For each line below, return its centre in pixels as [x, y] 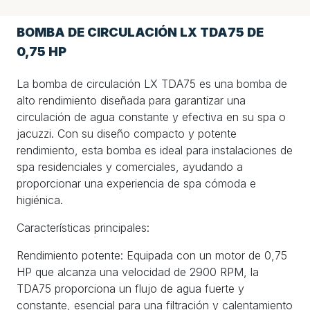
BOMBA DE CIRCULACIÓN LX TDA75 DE [140, 32]
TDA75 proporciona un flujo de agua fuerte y [130, 288]
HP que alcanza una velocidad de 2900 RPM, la [138, 272]
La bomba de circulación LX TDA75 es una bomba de [152, 83]
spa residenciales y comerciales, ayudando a [130, 166]
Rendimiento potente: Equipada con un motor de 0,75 [152, 255]
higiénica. [40, 200]
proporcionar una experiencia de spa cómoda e [136, 183]
